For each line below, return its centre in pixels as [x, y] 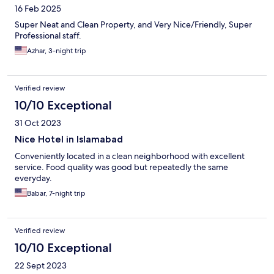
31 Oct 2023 [38, 123]
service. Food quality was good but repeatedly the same [121, 167]
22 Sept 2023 [41, 266]
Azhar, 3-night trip [57, 51]
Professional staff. [48, 36]
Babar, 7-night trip [56, 194]
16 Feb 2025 [38, 9]
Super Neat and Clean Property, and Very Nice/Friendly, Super [133, 25]
